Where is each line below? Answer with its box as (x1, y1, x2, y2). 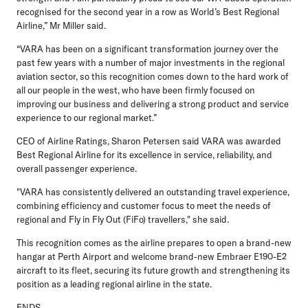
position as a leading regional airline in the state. (16, 278, 212, 290)
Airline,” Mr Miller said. (16, 20, 106, 32)
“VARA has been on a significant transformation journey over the (16, 43, 278, 55)
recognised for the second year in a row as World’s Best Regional (16, 6, 279, 18)
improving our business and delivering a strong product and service (16, 98, 289, 110)
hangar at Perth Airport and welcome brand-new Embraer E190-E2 (16, 251, 287, 263)
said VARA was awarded (180, 135, 281, 147)
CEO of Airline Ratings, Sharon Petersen (16, 135, 180, 147)
